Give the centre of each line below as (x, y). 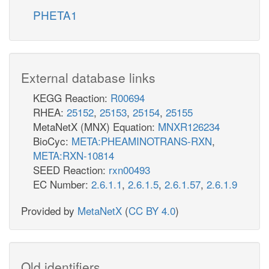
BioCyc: (52, 141)
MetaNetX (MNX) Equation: (95, 126)
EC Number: (62, 184)
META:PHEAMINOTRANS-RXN (142, 141)
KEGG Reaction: (72, 97)
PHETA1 (55, 14)
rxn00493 (129, 169)
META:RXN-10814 (74, 155)
